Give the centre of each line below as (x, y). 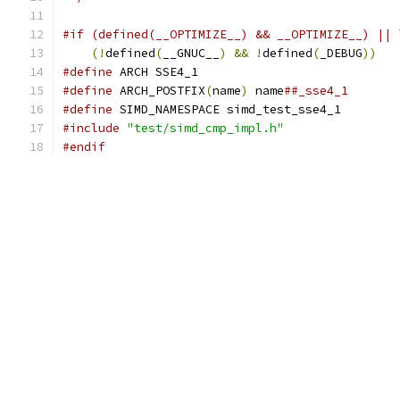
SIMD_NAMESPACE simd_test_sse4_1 (227, 109)
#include (91, 128)
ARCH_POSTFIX (159, 91)
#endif (84, 147)
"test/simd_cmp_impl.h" (205, 128)
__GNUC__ (191, 53)
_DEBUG (341, 53)
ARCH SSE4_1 (155, 72)
